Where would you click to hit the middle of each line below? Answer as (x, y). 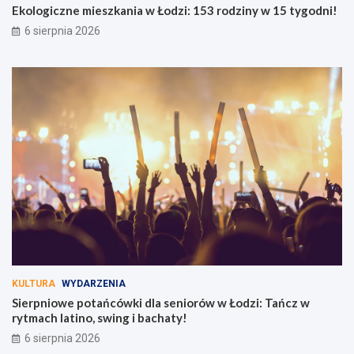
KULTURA (34, 283)
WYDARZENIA (94, 283)
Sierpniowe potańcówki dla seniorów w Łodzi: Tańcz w (161, 302)
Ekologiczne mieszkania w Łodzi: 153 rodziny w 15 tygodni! (175, 10)
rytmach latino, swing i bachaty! (100, 317)
